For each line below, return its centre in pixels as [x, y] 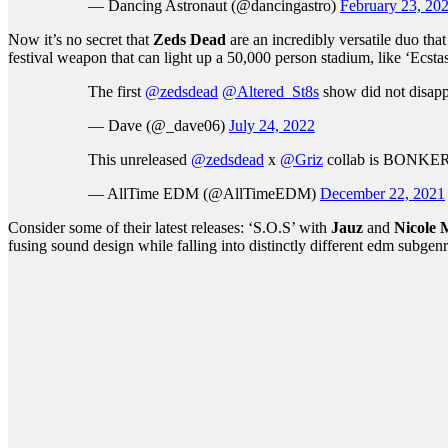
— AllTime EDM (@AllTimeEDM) [204, 193]
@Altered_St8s [270, 91]
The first [116, 91]
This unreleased [139, 159]
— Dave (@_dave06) [158, 125]
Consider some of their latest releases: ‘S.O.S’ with [169, 227]
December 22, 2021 [382, 193]
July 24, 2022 [272, 125]
